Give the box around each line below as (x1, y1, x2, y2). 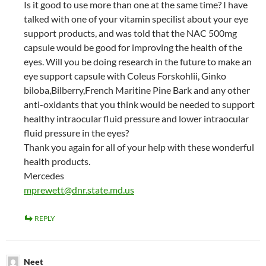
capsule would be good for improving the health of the (24, 42, 242, 53)
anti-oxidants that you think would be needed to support (24, 99, 255, 110)
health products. (24, 156, 90, 167)
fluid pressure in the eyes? (24, 127, 129, 139)
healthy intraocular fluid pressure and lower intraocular (24, 113, 249, 125)
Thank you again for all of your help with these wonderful (24, 141, 254, 153)
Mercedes (24, 170, 64, 182)
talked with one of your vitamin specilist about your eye (24, 13, 248, 25)
